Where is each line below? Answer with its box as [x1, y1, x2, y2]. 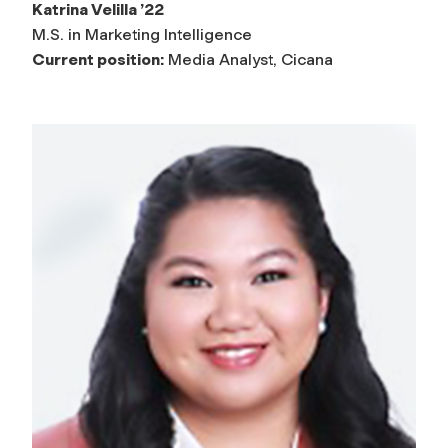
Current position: [32, 50, 164, 70]
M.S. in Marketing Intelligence [32, 25, 252, 45]
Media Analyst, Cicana [164, 50, 333, 70]
